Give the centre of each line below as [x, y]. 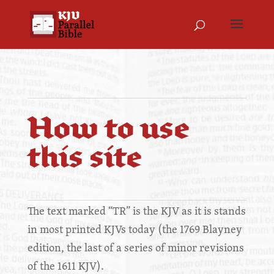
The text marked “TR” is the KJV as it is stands [136, 211]
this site [84, 160]
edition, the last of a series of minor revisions [135, 247]
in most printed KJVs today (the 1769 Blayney [135, 229]
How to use [108, 131]
